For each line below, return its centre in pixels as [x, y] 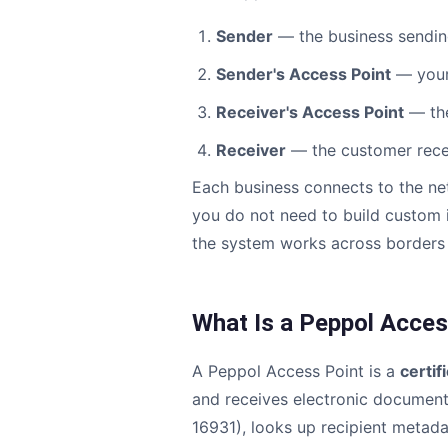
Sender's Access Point [303, 74]
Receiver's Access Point [310, 112]
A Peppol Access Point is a [296, 371]
